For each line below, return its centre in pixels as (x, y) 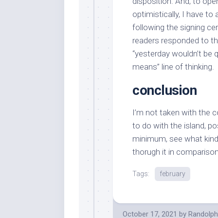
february (173, 173)
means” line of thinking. (173, 66)
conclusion (164, 90)
